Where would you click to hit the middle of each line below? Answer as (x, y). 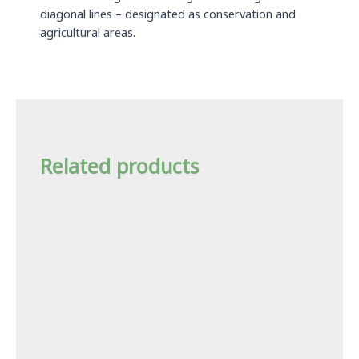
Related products (119, 167)
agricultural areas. (88, 33)
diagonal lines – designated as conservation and (168, 15)
